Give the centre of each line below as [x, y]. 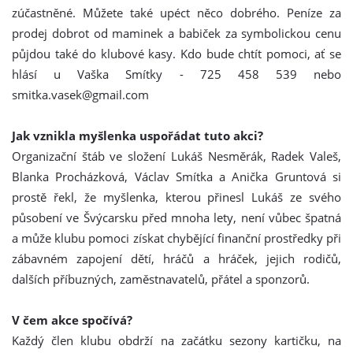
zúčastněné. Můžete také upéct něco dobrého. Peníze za [176, 13]
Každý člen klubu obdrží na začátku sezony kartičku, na [176, 340]
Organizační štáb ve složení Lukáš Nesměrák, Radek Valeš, [176, 156]
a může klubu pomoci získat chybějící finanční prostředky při [176, 238]
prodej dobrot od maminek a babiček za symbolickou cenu [176, 33]
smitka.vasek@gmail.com [80, 95]
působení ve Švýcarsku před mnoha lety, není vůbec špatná [176, 217]
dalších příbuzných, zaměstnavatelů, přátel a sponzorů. [161, 279]
